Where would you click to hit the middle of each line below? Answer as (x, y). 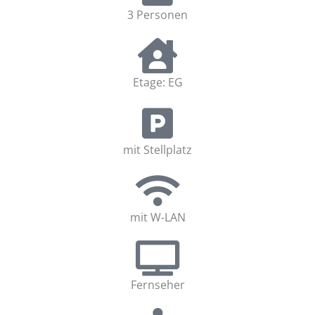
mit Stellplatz (157, 150)
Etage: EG (157, 82)
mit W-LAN (157, 217)
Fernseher (157, 285)
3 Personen (157, 15)
